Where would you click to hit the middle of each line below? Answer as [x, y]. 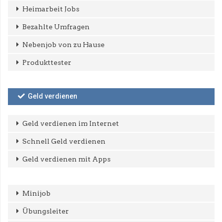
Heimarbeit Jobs [51, 9]
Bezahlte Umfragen [56, 27]
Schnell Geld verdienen [64, 141]
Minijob [36, 193]
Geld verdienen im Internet [71, 123]
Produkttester [47, 62]
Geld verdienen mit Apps [66, 159]
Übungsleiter [46, 211]
